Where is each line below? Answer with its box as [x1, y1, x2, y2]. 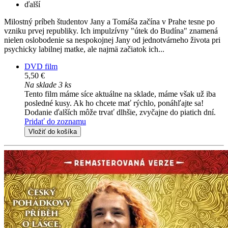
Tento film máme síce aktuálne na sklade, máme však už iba [24, 90, 216, 99]
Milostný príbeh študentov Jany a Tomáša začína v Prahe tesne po [4, 17, 215, 26]
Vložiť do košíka [28, 128, 77, 136]
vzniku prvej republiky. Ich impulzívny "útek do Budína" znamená [4, 26, 218, 36]
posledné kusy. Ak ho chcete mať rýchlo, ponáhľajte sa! [24, 99, 204, 108]
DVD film [24, 62, 58, 71]
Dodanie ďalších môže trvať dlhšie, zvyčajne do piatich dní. [24, 108, 216, 117]
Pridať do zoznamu [24, 117, 86, 126]
